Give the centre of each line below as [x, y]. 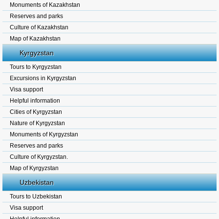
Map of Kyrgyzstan [34, 168]
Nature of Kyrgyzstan [37, 123]
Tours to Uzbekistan [36, 197]
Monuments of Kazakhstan [45, 5]
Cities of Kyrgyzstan [36, 112]
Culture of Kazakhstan [39, 27]
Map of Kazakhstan [35, 39]
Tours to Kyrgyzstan [36, 67]
